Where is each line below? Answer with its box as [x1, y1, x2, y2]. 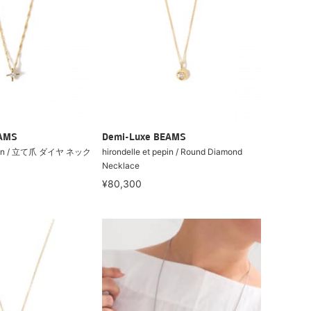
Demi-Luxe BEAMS [102, 132, 187, 143]
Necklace [102, 160, 140, 171]
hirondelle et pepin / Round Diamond [102, 146, 243, 157]
